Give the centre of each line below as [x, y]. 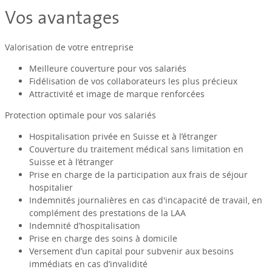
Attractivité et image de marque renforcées [117, 94]
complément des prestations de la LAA [107, 213]
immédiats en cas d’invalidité [88, 264]
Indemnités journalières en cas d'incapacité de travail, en [145, 200]
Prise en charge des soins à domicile [103, 239]
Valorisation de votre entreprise [69, 47]
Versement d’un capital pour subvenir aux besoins [131, 251]
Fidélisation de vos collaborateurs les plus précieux [133, 81]
